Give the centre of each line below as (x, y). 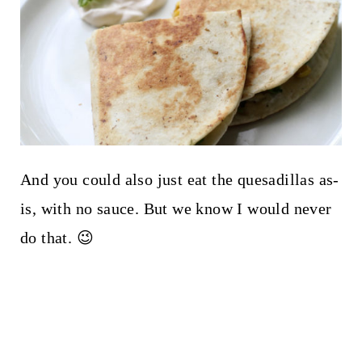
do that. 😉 (59, 237)
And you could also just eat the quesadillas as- (179, 179)
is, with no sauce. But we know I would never (176, 208)
